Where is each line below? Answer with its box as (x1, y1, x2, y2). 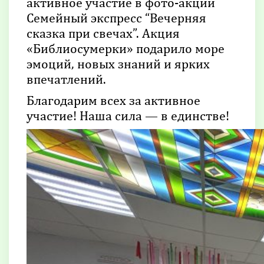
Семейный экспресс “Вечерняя (27, 9, 206, 25)
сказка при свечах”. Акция (27, 25, 180, 41)
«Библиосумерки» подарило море (27, 40, 225, 56)
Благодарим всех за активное (27, 92, 200, 108)
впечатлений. (27, 71, 106, 87)
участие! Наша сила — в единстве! (27, 107, 229, 123)
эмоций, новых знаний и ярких (27, 55, 210, 71)
